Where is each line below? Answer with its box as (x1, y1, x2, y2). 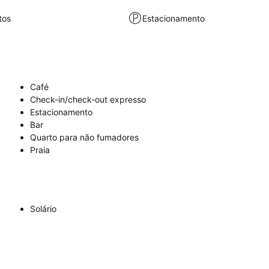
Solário (30, 204, 56, 214)
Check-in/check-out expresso (30, 94, 146, 104)
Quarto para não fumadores (30, 132, 139, 142)
